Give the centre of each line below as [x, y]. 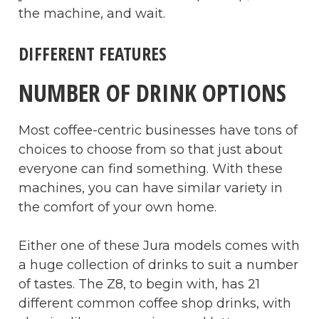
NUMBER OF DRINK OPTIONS [152, 92]
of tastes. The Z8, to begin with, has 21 [139, 284]
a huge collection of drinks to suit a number [158, 265]
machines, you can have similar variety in [151, 188]
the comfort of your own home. [117, 207]
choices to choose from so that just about [151, 149]
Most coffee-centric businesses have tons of [158, 130]
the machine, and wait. [94, 13]
